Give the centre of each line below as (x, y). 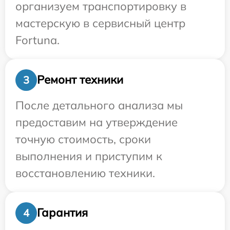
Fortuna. (37, 40)
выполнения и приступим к (89, 156)
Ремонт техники (80, 80)
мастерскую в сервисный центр (100, 23)
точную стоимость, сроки (83, 139)
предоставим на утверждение (97, 122)
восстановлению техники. (85, 173)
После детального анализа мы (99, 105)
